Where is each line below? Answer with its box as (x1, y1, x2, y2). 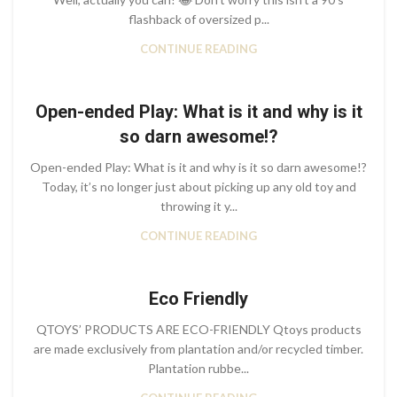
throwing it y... (160, 198, 237, 214)
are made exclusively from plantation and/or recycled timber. (34, 341, 363, 357)
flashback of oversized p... (128, 12, 269, 27)
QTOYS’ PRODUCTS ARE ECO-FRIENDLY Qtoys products (35, 322, 362, 338)
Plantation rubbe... (148, 361, 249, 377)
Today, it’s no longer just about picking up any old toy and (41, 179, 356, 195)
